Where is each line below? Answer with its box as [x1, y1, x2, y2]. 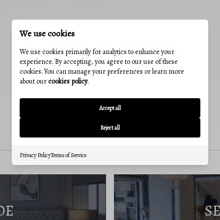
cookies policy [48, 76, 87, 86]
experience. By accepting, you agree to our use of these [20, 56, 178, 66]
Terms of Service [51, 151, 86, 159]
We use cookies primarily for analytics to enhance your [20, 47, 174, 56]
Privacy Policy [20, 151, 51, 159]
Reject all [100, 123, 120, 132]
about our [20, 76, 48, 86]
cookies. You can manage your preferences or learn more [20, 66, 184, 76]
